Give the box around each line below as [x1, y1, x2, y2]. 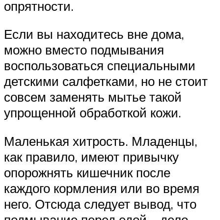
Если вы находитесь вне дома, [4, 26, 184, 42]
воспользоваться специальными [4, 57, 195, 74]
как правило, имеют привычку [4, 148, 179, 165]
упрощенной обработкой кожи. [4, 105, 181, 121]
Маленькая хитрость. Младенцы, [4, 133, 197, 149]
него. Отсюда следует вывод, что [4, 195, 196, 212]
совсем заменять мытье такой [4, 89, 182, 105]
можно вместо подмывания [4, 42, 164, 58]
